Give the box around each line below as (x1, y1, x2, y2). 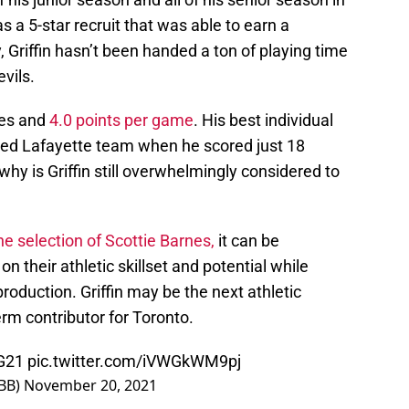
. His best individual (194, 110, 333, 131)
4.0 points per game (49, 110, 194, 131)
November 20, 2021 (24, 375, 157, 396)
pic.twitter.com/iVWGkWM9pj (27, 351, 241, 372)
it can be (215, 231, 279, 251)
